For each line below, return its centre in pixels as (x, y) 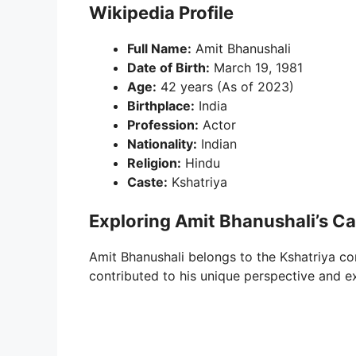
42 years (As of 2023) (225, 86)
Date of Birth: (168, 67)
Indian (217, 143)
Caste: (147, 182)
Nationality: (162, 143)
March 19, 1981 (256, 67)
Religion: (154, 163)
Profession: (163, 124)
